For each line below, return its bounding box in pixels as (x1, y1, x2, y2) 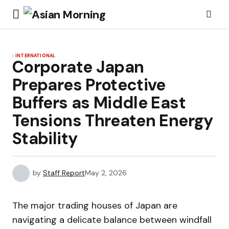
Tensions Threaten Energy (12, 110, 213, 131)
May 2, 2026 (85, 168, 127, 177)
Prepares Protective (12, 74, 166, 96)
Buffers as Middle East (12, 92, 186, 113)
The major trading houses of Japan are (12, 199, 177, 212)
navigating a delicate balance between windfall (12, 214, 212, 226)
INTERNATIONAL (15, 53, 56, 59)
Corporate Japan (12, 56, 144, 78)
